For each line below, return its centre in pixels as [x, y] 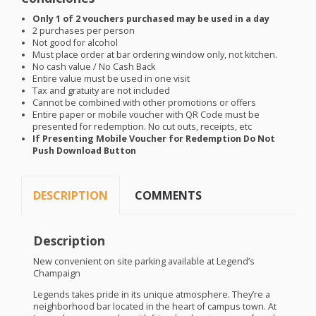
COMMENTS [169, 196]
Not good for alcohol [75, 42]
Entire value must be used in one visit [111, 78]
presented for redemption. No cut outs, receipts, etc [142, 126]
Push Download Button [85, 150]
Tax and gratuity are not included [102, 90]
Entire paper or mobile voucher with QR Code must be [146, 114]
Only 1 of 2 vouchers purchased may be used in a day [151, 18]
